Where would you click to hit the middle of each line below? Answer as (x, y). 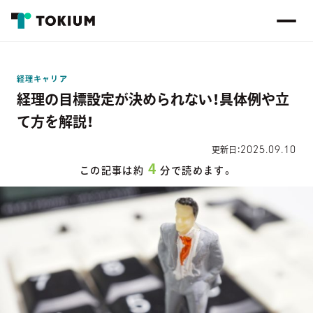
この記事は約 (112, 170)
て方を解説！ (55, 122)
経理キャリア (42, 79)
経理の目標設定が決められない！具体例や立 (153, 99)
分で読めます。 (197, 170)
